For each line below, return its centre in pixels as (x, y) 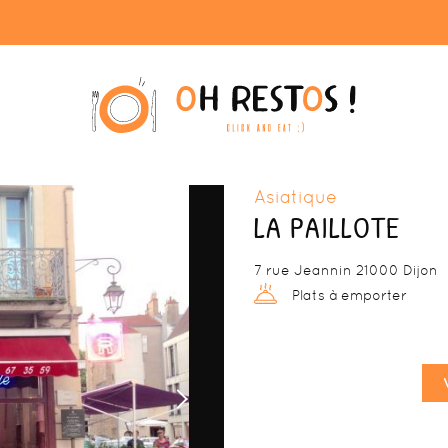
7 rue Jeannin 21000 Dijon (346, 270)
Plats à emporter (347, 295)
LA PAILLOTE (327, 227)
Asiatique (295, 196)
